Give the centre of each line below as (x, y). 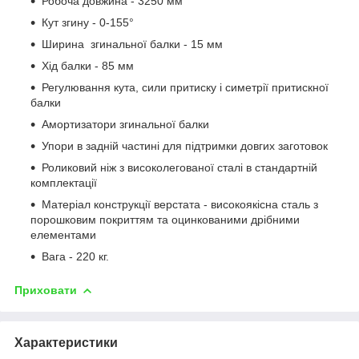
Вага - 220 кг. (75, 256)
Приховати (46, 290)
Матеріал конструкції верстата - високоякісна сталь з (180, 204)
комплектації (65, 182)
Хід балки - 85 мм (88, 65)
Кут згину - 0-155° (88, 22)
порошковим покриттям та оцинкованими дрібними (165, 219)
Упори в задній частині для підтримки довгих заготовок (185, 145)
